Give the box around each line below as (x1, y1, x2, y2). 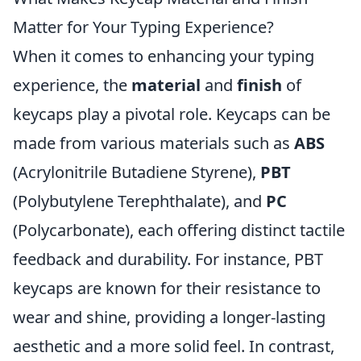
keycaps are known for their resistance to (13, 277, 321, 299)
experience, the (13, 74, 131, 96)
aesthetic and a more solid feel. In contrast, (13, 335, 334, 357)
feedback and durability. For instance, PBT (13, 248, 323, 270)
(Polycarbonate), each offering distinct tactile (13, 219, 345, 241)
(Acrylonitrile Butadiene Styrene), (13, 161, 260, 183)
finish (237, 74, 282, 96)
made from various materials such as (13, 132, 294, 154)
